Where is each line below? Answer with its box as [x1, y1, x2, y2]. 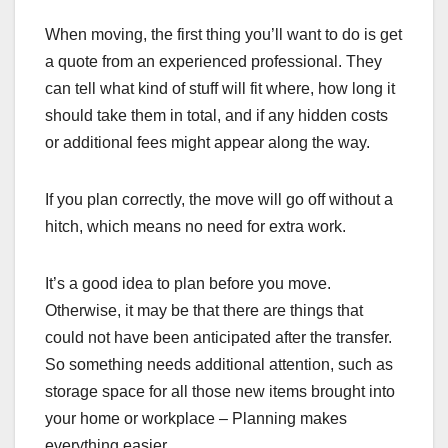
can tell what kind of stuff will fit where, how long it [45, 80, 395, 97]
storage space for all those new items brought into [45, 383, 395, 400]
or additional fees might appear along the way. [45, 134, 370, 151]
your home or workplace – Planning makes [45, 410, 347, 427]
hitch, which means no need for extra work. [45, 218, 346, 235]
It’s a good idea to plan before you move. [45, 275, 331, 292]
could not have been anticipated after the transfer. [45, 329, 392, 346]
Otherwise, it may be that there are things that [45, 302, 363, 319]
